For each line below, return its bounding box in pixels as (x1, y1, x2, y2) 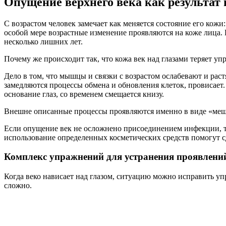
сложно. (4, 181, 32, 190)
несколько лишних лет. (4, 37, 83, 46)
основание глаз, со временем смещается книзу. (4, 89, 164, 98)
